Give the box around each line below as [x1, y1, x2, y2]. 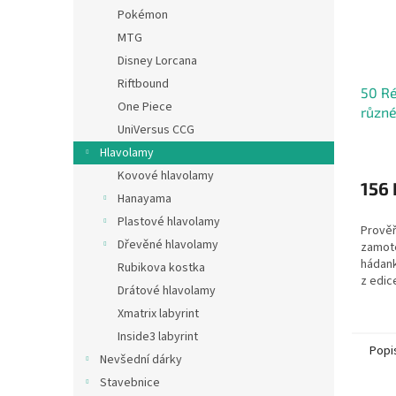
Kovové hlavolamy [118, 167, 214, 185]
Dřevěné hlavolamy [118, 236, 218, 254]
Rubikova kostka [118, 259, 205, 277]
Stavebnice [100, 374, 160, 392]
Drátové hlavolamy [118, 282, 216, 300]
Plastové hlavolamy [118, 213, 220, 231]
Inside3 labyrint [118, 328, 198, 346]
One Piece [118, 98, 172, 116]
